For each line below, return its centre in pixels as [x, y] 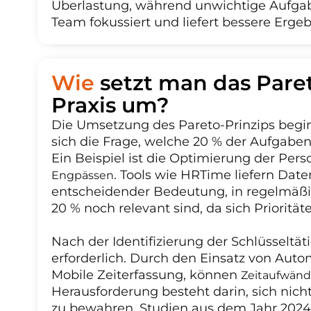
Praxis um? [110, 106]
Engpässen [82, 176]
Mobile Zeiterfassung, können [146, 275]
